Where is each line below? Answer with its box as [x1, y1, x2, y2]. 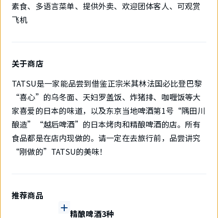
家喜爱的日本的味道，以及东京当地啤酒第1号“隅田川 [12, 105, 205, 116]
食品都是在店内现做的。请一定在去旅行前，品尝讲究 [12, 132, 201, 144]
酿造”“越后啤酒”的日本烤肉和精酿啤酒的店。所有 [12, 118, 201, 130]
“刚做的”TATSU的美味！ [12, 145, 108, 157]
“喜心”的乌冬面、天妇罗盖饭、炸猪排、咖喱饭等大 [12, 91, 201, 103]
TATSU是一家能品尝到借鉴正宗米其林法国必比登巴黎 [12, 77, 202, 89]
